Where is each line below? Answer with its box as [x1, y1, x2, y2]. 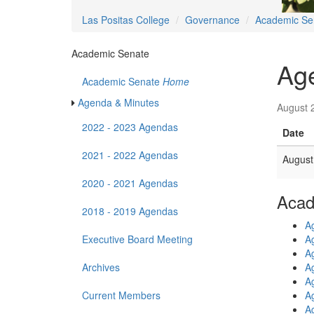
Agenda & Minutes [78, 95, 159, 110]
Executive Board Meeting [82, 232, 193, 247]
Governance [185, 13, 240, 27]
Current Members [82, 288, 161, 303]
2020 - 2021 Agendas [82, 176, 178, 191]
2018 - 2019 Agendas [82, 204, 178, 219]
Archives [82, 260, 120, 275]
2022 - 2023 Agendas [82, 120, 178, 135]
